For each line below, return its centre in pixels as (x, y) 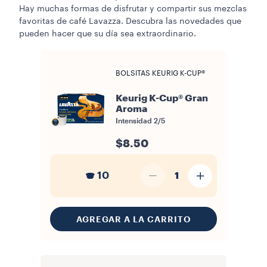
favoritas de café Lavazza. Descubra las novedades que (130, 22)
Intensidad (135, 121)
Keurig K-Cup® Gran (162, 99)
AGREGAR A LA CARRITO (133, 219)
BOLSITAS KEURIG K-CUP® (160, 74)
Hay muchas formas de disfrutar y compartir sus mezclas (133, 9)
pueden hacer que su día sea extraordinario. (108, 34)
